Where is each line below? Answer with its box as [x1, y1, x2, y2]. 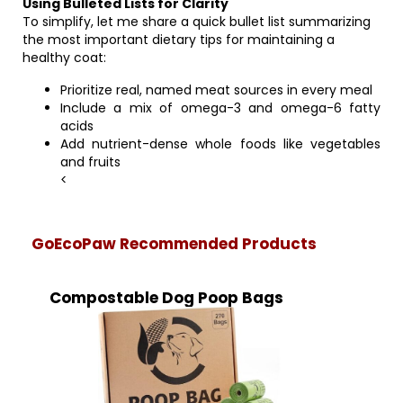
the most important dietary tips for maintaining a [22, 31, 335, 49]
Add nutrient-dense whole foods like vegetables [60, 135, 381, 153]
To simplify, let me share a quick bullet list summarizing [22, 13, 371, 31]
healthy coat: [22, 49, 106, 67]
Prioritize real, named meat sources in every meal [60, 81, 372, 99]
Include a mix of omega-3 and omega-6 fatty [60, 99, 381, 117]
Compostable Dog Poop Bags [49, 287, 283, 309]
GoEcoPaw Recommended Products [31, 233, 317, 255]
